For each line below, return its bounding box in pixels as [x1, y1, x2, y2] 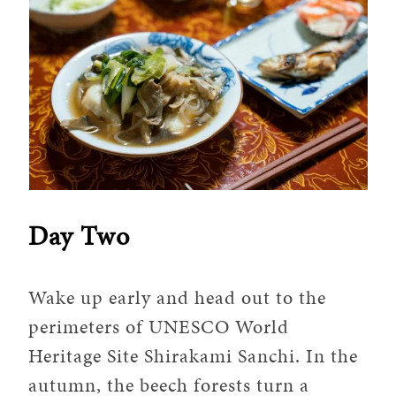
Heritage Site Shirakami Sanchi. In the [28, 341, 359, 369]
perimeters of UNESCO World [28, 312, 290, 340]
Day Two [28, 217, 131, 255]
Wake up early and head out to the [28, 283, 327, 311]
